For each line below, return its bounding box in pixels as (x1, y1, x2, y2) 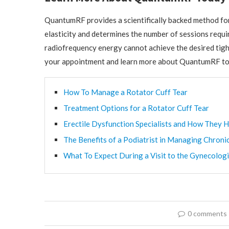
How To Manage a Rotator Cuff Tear (63, 87, 188, 97)
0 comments (187, 209, 227, 218)
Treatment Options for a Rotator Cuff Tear (63, 103, 209, 112)
